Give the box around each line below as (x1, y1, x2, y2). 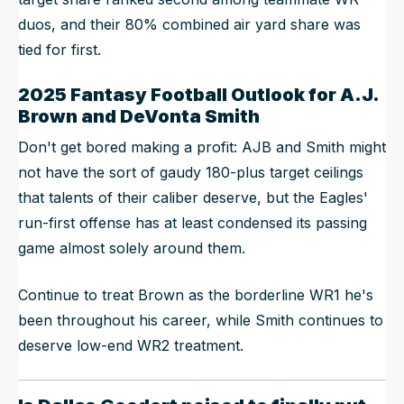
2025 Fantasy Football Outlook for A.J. (18, 84, 379, 106)
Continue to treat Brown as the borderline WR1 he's (18, 286, 373, 305)
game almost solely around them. (18, 239, 245, 258)
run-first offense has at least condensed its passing (18, 214, 367, 233)
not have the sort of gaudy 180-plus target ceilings (18, 163, 363, 182)
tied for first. (18, 41, 101, 60)
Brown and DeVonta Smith (18, 106, 260, 128)
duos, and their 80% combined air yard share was (18, 15, 361, 34)
